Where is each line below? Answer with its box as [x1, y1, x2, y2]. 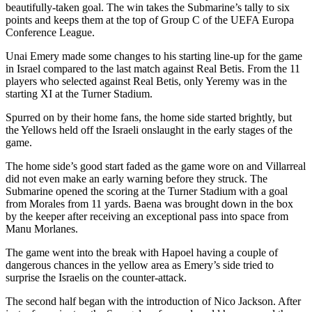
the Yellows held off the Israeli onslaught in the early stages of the [6, 123, 292, 136]
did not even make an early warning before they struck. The [6, 172, 267, 185]
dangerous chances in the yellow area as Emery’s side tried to [6, 258, 274, 271]
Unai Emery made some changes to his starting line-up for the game [6, 49, 302, 62]
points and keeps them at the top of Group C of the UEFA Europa [6, 13, 294, 26]
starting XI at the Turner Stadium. [6, 87, 153, 100]
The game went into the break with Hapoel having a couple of [6, 246, 278, 258]
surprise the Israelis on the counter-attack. [6, 271, 187, 283]
